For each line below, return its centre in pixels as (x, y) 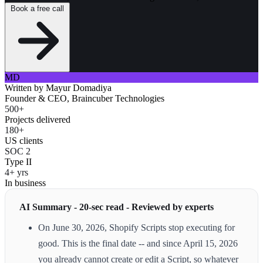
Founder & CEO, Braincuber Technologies (85, 98)
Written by (25, 87)
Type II (18, 161)
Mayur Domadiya (79, 87)
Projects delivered (38, 119)
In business (25, 183)
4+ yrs (16, 172)
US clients (24, 140)
